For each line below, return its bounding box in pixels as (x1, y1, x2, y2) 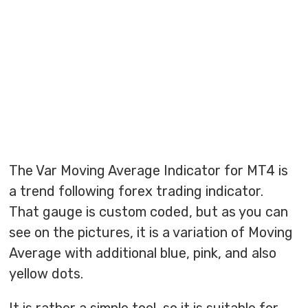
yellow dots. (9, 265, 84, 283)
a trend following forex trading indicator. (9, 183, 264, 200)
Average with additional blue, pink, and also (9, 245, 277, 262)
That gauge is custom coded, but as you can (9, 203, 289, 221)
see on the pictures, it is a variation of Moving (9, 224, 294, 241)
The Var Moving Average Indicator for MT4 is (9, 162, 289, 179)
